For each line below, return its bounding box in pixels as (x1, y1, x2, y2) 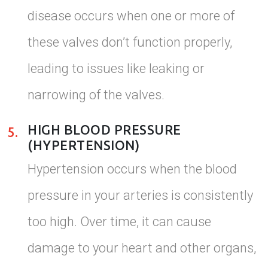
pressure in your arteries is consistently (28, 187, 253, 203)
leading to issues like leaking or (28, 60, 205, 76)
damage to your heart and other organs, (28, 240, 256, 255)
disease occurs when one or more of (28, 8, 234, 23)
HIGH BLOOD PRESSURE (28, 121, 181, 138)
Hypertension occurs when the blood (28, 161, 237, 176)
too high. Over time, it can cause (28, 214, 211, 229)
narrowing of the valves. (28, 87, 165, 102)
